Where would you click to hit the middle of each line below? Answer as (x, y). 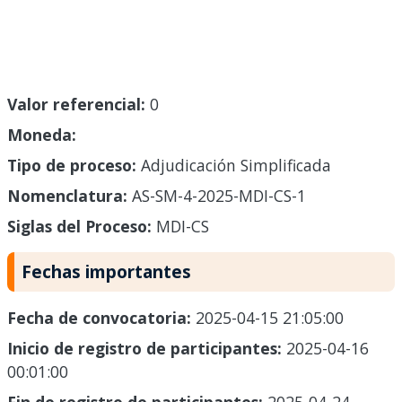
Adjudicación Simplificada (234, 166)
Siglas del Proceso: (79, 227)
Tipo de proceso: (72, 166)
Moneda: (42, 135)
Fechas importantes (106, 272)
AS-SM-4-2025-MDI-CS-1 (217, 196)
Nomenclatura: (67, 196)
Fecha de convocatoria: (101, 318)
